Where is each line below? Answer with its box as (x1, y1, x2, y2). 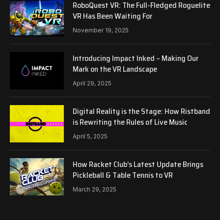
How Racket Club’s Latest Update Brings (73, 158, 203, 170)
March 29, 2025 (73, 185, 116, 193)
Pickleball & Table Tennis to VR (73, 168, 173, 181)
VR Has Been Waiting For (73, 9, 152, 22)
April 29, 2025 (73, 79, 111, 87)
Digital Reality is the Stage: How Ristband (73, 105, 210, 117)
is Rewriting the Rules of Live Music (73, 115, 188, 128)
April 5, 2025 (73, 132, 108, 140)
